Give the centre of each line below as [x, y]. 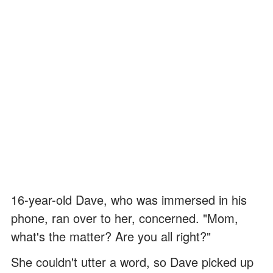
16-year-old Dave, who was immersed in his [129, 200]
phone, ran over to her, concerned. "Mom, [125, 218]
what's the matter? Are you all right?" [111, 236]
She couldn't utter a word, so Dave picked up [132, 262]
